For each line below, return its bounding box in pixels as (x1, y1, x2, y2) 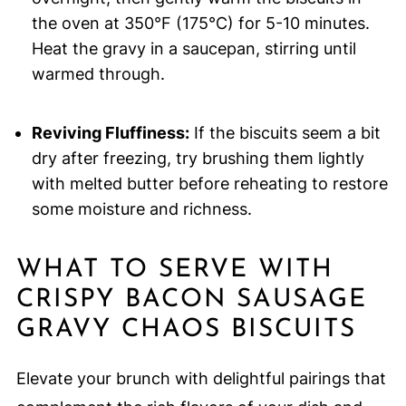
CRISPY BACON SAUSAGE (15, 287, 367, 314)
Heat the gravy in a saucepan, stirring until (31, 39, 356, 59)
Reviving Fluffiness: (31, 123, 189, 143)
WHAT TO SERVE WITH (15, 257, 333, 284)
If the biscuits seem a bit (188, 123, 381, 143)
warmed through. (31, 64, 165, 84)
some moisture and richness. (31, 199, 252, 219)
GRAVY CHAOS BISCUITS (15, 317, 356, 343)
